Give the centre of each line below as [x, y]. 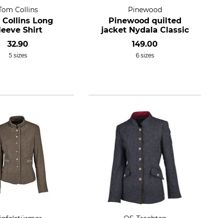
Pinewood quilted [145, 21]
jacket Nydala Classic [145, 30]
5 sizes [18, 55]
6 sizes [145, 55]
